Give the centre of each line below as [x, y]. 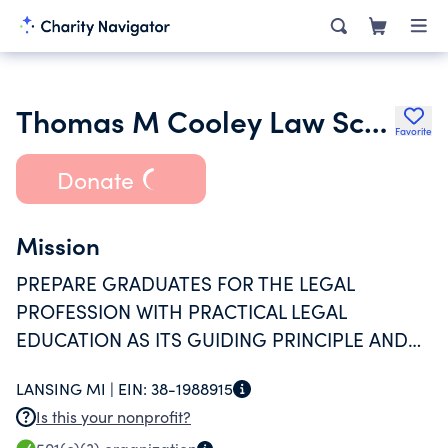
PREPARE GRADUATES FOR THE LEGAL [185, 283]
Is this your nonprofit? [113, 416]
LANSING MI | [67, 388]
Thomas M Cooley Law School [375, 120]
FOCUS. [49, 367]
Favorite [413, 131]
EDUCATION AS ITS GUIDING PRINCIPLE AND [212, 339]
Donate [95, 179]
